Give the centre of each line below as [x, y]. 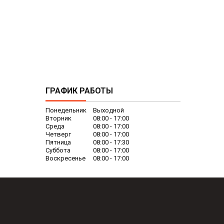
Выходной [108, 110]
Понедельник [66, 110]
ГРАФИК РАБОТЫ [79, 91]
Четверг [58, 134]
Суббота [58, 150]
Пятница [58, 142]
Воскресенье [65, 158]
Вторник [58, 118]
